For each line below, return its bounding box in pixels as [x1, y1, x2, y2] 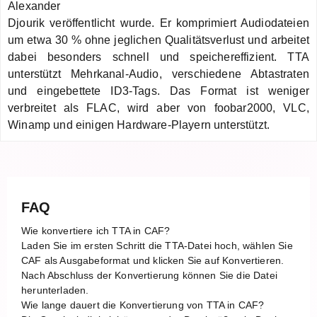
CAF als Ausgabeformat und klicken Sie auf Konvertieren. [21, 254, 284, 266]
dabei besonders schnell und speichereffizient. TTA [8, 50, 309, 63]
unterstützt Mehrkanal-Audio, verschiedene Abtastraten [8, 67, 309, 80]
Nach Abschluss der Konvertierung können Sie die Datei [21, 269, 277, 281]
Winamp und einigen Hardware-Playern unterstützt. [8, 118, 270, 131]
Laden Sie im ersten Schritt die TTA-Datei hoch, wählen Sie [21, 239, 293, 251]
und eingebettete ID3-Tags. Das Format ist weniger [8, 84, 309, 97]
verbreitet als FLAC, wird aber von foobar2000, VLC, [8, 101, 309, 114]
